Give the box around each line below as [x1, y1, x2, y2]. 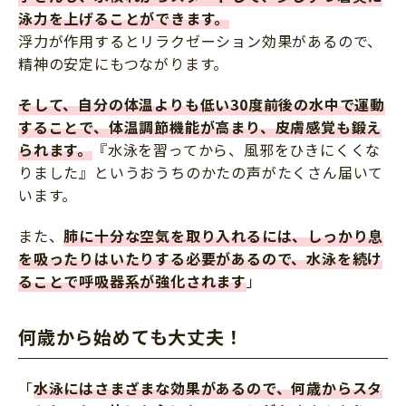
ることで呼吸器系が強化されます [18, 270, 247, 293]
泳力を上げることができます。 [18, 7, 230, 30]
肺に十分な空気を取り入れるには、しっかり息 [63, 225, 384, 247]
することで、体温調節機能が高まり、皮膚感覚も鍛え [18, 116, 382, 139]
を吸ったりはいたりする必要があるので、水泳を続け [18, 247, 383, 270]
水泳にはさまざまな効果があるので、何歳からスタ [33, 377, 383, 400]
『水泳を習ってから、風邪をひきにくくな [92, 139, 382, 161]
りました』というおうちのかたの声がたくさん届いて [18, 161, 384, 184]
